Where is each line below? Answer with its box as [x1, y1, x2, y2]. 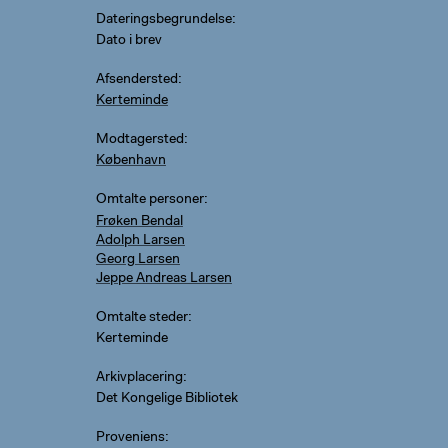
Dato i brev [95, 34, 162, 49]
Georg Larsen [95, 252, 180, 267]
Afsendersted [95, 73, 178, 88]
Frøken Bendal [95, 214, 183, 229]
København [95, 154, 166, 169]
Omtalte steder [95, 310, 188, 325]
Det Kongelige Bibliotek [95, 391, 238, 406]
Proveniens [95, 430, 165, 445]
